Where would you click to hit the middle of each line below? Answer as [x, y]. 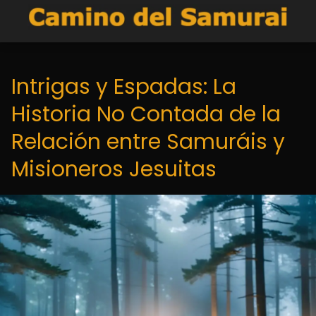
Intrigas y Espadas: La [124, 87]
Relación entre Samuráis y [148, 142]
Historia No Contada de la [146, 114]
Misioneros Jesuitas [114, 169]
